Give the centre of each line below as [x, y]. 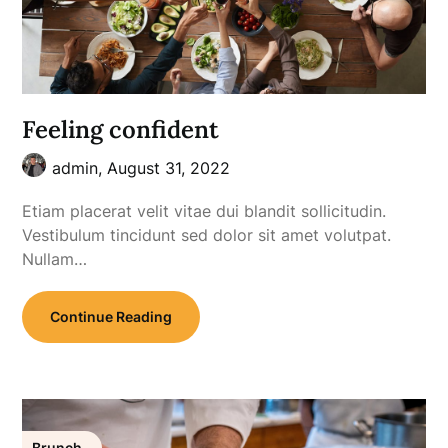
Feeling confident [121, 129]
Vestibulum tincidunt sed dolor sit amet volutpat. [207, 234]
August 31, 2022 [169, 167]
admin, [80, 167]
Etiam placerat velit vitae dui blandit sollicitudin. [204, 210]
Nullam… [55, 258]
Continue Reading [111, 316]
